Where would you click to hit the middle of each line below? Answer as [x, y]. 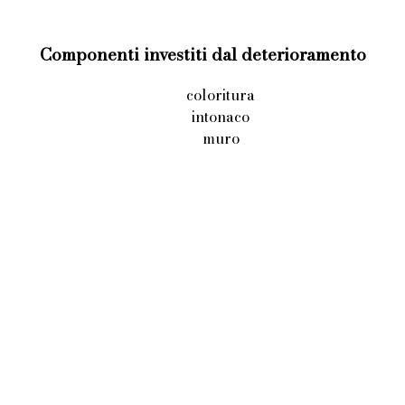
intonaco [221, 116]
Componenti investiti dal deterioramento [202, 55]
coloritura [221, 94]
